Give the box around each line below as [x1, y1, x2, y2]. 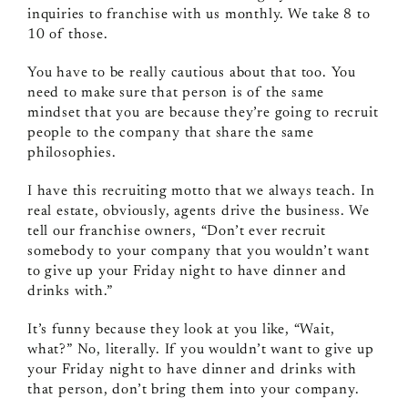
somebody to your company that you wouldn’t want [26, 243, 370, 259]
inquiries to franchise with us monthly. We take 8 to [26, 6, 371, 22]
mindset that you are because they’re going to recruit [26, 105, 379, 120]
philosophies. [26, 145, 117, 160]
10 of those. [26, 26, 108, 42]
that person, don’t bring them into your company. [26, 382, 360, 397]
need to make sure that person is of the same [26, 85, 325, 100]
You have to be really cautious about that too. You [26, 65, 356, 80]
